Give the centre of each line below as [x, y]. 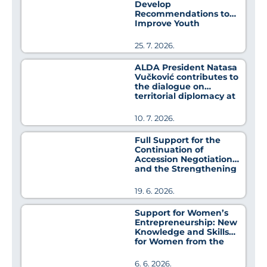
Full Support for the [178, 140]
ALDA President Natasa [186, 68]
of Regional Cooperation [188, 178]
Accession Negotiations [186, 159]
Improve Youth [167, 24]
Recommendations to [182, 14]
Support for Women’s [182, 213]
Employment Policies [181, 33]
